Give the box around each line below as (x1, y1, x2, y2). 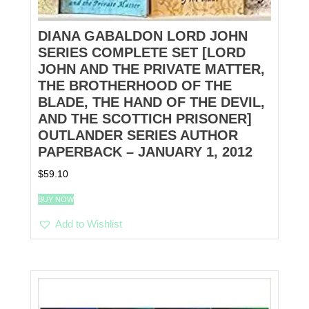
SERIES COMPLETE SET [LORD (38, 45, 246, 61)
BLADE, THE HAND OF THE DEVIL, (38, 94, 265, 110)
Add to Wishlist (55, 217, 122, 230)
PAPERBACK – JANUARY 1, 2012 (38, 144, 252, 160)
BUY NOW (38, 195, 74, 203)
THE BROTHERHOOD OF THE (38, 78, 232, 94)
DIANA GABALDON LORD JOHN (38, 28, 248, 44)
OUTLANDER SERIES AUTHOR (38, 128, 238, 143)
